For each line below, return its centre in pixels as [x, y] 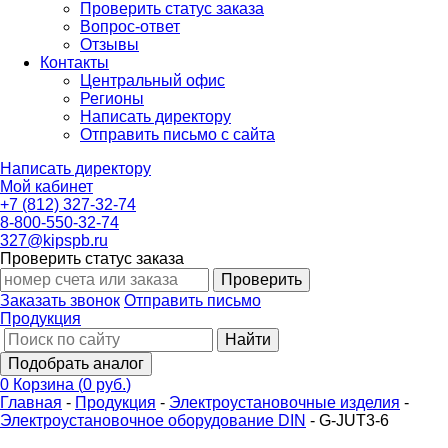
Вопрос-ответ [130, 26]
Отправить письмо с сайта [177, 134]
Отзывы [109, 44]
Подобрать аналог [76, 363]
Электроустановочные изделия [284, 402]
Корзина [45, 384]
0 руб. [104, 384]
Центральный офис [152, 80]
